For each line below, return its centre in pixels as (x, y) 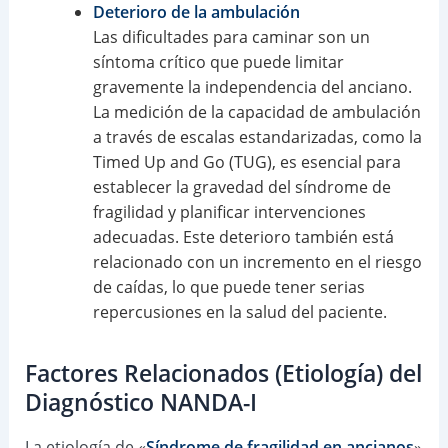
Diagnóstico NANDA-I (140, 403)
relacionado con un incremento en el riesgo (257, 261)
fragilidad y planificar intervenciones (229, 211)
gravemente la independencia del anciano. (252, 86)
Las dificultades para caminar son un (231, 36)
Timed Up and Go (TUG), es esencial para (246, 161)
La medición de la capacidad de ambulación (256, 111)
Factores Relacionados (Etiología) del (223, 374)
